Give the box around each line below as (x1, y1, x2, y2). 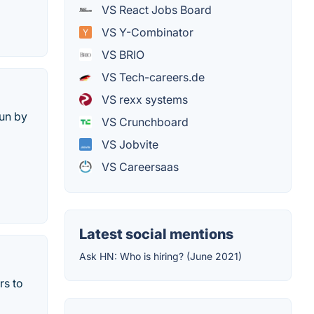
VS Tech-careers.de (99, 70, 205, 85)
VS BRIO (99, 48, 144, 62)
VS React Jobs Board (99, 3, 212, 18)
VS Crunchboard (99, 115, 189, 130)
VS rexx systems (99, 93, 188, 107)
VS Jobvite (99, 137, 158, 152)
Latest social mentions (79, 226, 233, 243)
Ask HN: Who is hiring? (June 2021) (79, 250, 242, 263)
